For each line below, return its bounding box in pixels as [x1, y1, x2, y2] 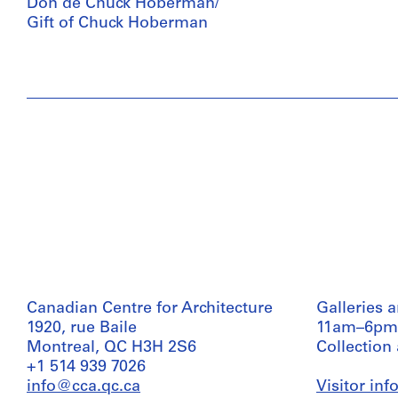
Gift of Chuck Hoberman [27, 14, 208, 32]
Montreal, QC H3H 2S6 [27, 338, 196, 356]
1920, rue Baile [27, 319, 137, 337]
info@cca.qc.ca [27, 378, 140, 395]
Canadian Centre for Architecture [27, 299, 273, 317]
